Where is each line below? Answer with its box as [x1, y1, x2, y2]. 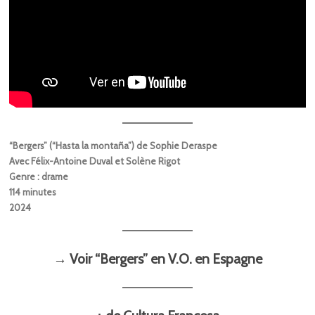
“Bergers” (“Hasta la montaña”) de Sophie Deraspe [9, 139, 218, 151]
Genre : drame [9, 170, 69, 182]
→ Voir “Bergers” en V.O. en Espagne [53, 250, 262, 267]
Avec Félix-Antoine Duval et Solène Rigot [9, 155, 181, 167]
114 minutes [9, 186, 57, 198]
